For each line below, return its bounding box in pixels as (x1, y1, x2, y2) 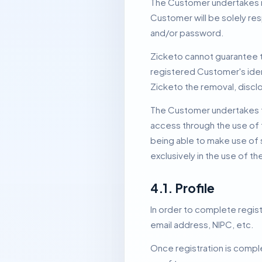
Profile (175, 180, 215, 196)
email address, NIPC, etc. (150, 219, 254, 230)
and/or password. (150, 27, 224, 38)
